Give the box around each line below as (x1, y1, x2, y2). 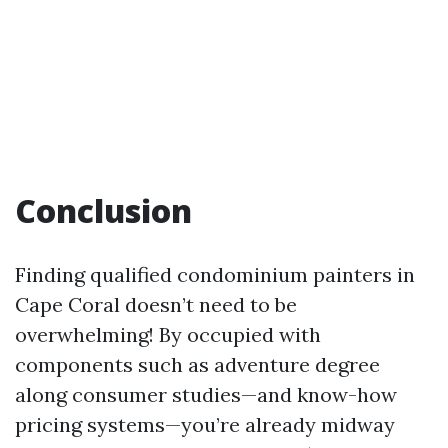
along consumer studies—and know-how (15, 382, 397, 407)
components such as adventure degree (15, 352, 380, 377)
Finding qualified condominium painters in (15, 262, 415, 287)
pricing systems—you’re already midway (15, 412, 395, 437)
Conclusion (15, 189, 192, 232)
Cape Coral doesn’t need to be (15, 292, 297, 317)
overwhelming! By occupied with (15, 322, 321, 347)
